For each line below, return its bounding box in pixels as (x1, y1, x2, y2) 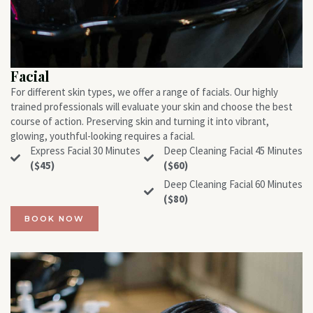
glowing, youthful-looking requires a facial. (10, 129, 195, 143)
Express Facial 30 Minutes (29, 144, 140, 157)
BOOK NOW (24, 214, 85, 224)
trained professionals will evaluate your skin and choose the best (10, 100, 293, 113)
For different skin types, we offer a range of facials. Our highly (10, 85, 278, 99)
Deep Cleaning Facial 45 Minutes (163, 144, 303, 157)
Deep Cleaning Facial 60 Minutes (163, 177, 303, 191)
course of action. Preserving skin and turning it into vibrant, (10, 115, 269, 128)
